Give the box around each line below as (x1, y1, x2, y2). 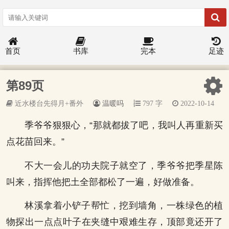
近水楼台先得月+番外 (13, 100, 83, 107)
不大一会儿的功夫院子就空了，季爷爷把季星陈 (25, 160, 223, 171)
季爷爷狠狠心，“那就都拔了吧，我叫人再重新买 (25, 120, 223, 131)
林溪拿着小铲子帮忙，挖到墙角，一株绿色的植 (25, 200, 223, 211)
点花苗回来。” (6, 136, 64, 147)
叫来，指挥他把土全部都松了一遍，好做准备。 (6, 176, 199, 187)
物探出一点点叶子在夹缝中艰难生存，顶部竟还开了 (6, 217, 223, 227)
